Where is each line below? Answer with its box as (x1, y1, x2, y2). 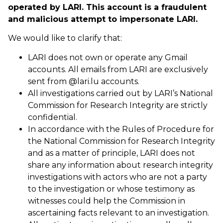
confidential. (28, 112, 77, 122)
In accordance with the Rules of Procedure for (28, 124, 214, 134)
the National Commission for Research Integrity (28, 136, 215, 146)
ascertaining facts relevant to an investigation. (28, 208, 209, 218)
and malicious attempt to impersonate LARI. (8, 14, 198, 24)
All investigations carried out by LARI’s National (28, 88, 213, 98)
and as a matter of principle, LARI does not (28, 148, 195, 158)
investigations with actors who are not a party (28, 172, 207, 182)
